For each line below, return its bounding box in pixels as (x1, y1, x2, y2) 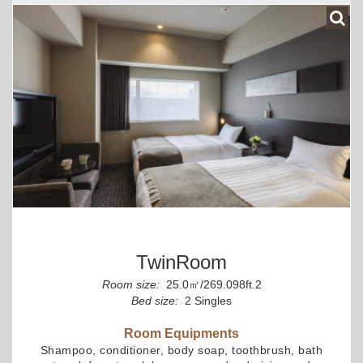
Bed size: (131, 293, 178, 307)
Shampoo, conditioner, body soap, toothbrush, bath (40, 343, 323, 357)
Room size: (101, 277, 160, 291)
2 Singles (181, 293, 232, 307)
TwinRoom (136, 250, 227, 273)
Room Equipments (124, 326, 239, 340)
